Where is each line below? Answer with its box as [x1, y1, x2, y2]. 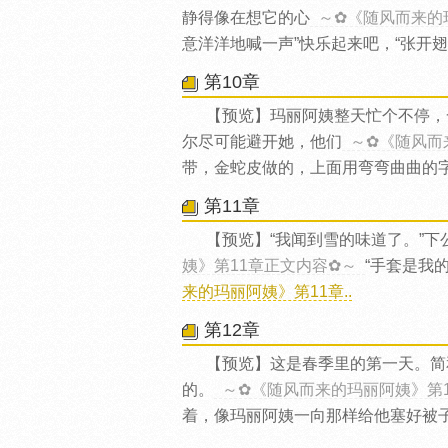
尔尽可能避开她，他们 [182, 133, 342, 150]
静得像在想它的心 [182, 9, 310, 26]
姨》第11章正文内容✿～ [182, 257, 357, 274]
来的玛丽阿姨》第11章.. [182, 283, 352, 300]
